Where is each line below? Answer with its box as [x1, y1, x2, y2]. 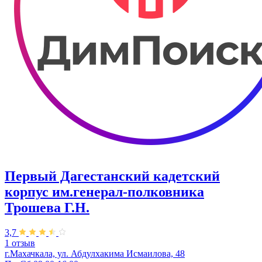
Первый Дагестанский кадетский [5, 168, 220, 184]
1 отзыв [5, 238, 35, 249]
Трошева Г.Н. [5, 200, 89, 216]
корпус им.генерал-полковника [5, 184, 204, 200]
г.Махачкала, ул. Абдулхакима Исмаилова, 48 [5, 249, 185, 259]
